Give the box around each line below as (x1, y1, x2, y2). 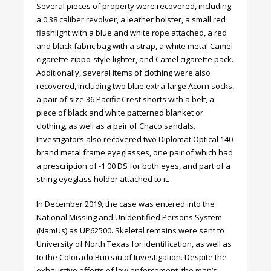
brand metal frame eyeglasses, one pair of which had (36, 146, 233, 158)
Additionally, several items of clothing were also (36, 67, 211, 78)
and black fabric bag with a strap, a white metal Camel (36, 40, 233, 51)
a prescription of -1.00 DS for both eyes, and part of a (36, 160, 230, 171)
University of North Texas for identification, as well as (36, 238, 232, 250)
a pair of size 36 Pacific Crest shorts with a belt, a (36, 93, 214, 105)
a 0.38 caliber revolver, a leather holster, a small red (36, 13, 226, 25)
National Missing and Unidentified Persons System (36, 212, 222, 223)
